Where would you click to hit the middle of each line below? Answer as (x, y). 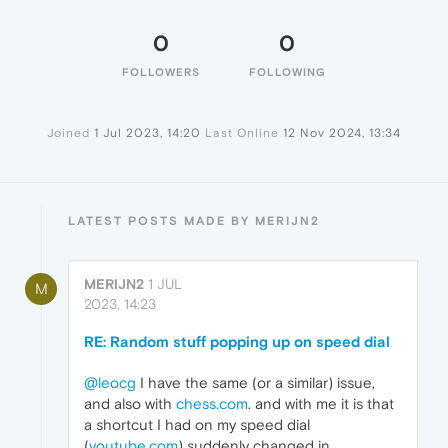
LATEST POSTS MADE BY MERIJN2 (194, 221)
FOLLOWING (287, 72)
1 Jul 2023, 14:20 (147, 133)
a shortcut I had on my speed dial (197, 425)
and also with (130, 404)
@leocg (110, 383)
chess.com (212, 404)
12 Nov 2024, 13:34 (342, 133)
